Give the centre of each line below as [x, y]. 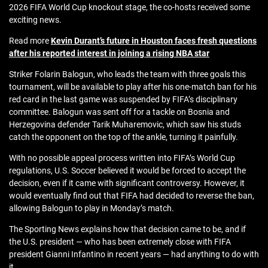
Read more [30, 41]
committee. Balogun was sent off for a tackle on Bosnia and [119, 112]
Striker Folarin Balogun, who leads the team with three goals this [127, 74]
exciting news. [35, 20]
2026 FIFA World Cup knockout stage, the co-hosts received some [130, 7]
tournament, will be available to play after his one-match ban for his [133, 87]
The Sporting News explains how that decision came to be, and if [127, 229]
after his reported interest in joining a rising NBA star [109, 54]
